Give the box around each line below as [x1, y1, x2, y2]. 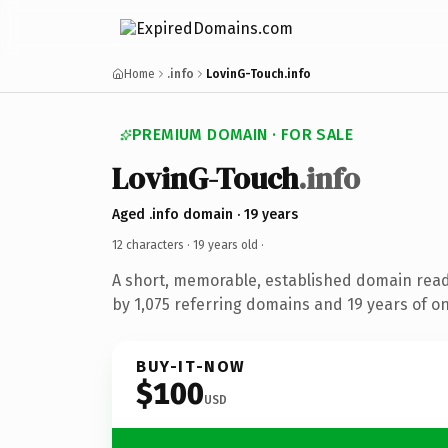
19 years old [193, 237, 258, 252]
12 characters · [112, 237, 193, 252]
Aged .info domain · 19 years [112, 205, 298, 223]
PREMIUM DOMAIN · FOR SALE [132, 125, 353, 144]
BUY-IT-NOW [136, 356, 246, 376]
